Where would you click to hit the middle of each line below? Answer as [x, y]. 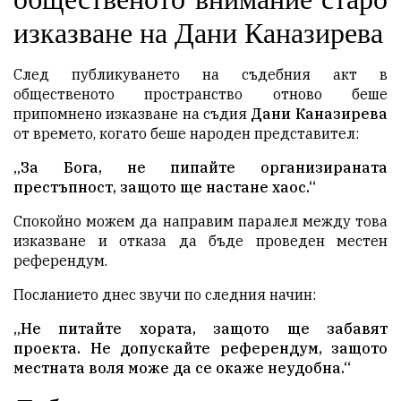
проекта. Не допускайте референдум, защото [200, 349]
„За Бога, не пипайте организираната [200, 168]
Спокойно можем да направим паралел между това [200, 222]
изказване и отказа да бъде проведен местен [200, 241]
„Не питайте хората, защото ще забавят [200, 329]
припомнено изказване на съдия [132, 114]
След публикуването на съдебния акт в [200, 75]
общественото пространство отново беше [200, 94]
